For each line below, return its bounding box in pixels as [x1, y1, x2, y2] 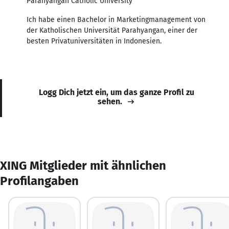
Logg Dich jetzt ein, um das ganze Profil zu [39, 87, 194, 97]
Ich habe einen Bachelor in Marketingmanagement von [27, 15, 205, 24]
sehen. [98, 96, 122, 106]
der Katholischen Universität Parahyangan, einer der [27, 26, 197, 35]
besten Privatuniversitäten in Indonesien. [27, 36, 162, 45]
